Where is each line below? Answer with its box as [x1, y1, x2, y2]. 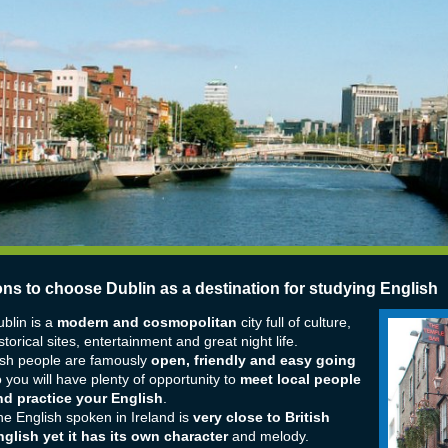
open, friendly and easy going [150, 353, 356, 369]
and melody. [227, 429, 309, 445]
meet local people [239, 372, 361, 388]
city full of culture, [236, 315, 351, 331]
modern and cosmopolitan [56, 315, 237, 331]
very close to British [188, 410, 330, 426]
